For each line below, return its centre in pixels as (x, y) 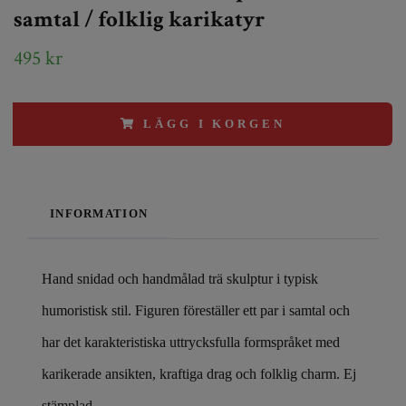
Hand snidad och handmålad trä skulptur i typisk (180, 279)
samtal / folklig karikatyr (139, 20)
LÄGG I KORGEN (214, 125)
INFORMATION (99, 214)
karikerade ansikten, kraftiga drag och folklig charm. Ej (199, 374)
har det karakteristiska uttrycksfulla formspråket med (191, 343)
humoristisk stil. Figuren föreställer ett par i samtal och (196, 311)
